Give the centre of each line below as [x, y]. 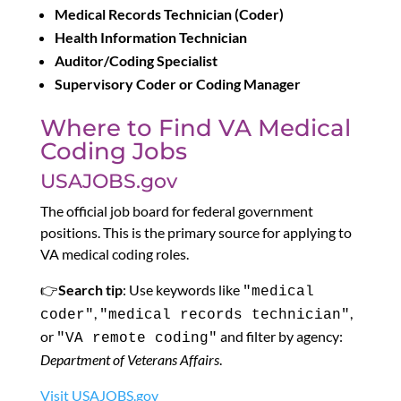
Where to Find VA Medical [195, 128]
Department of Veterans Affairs [129, 360]
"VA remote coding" [137, 339]
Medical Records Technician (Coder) [169, 14]
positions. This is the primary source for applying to [196, 233]
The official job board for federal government [176, 211]
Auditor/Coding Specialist [136, 61]
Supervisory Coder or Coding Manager [177, 84]
